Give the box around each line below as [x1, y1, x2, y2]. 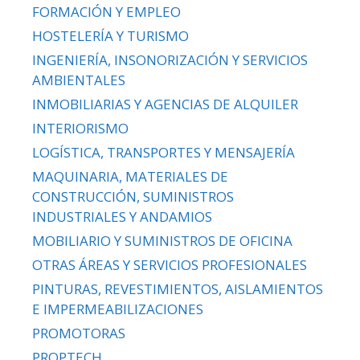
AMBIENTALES [32, 71, 125, 90]
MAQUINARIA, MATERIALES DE [32, 167, 228, 186]
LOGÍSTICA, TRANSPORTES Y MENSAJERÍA [32, 143, 295, 162]
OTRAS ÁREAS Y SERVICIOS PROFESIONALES [32, 256, 307, 275]
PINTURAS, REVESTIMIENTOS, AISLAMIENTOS [32, 280, 323, 299]
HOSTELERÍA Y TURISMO [32, 27, 189, 46]
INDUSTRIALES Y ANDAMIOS [32, 207, 212, 227]
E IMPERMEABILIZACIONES [32, 300, 203, 319]
